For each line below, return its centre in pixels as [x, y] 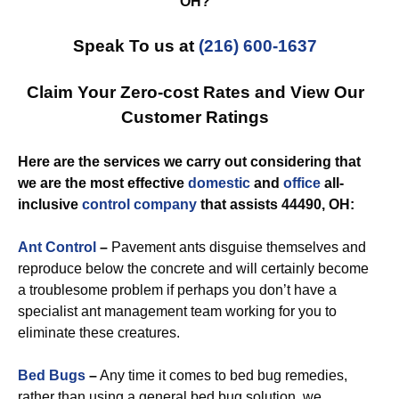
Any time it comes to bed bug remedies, [222, 375]
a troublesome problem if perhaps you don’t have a [177, 290]
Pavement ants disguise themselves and [237, 247]
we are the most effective [103, 183]
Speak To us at [136, 46]
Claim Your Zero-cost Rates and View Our [195, 92]
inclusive [50, 204]
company [165, 204]
